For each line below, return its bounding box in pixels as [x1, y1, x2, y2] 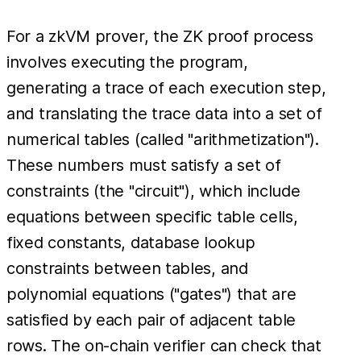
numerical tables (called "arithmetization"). [6, 129, 319, 149]
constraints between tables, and [6, 258, 248, 278]
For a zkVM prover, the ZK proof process [6, 26, 313, 46]
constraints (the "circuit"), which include [6, 180, 301, 201]
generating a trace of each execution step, [6, 77, 326, 98]
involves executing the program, [6, 52, 248, 72]
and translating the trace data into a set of [6, 103, 322, 123]
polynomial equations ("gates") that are [6, 284, 297, 304]
